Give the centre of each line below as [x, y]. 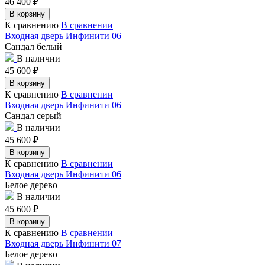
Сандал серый [33, 115]
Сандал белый [33, 46]
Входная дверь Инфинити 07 [63, 243]
